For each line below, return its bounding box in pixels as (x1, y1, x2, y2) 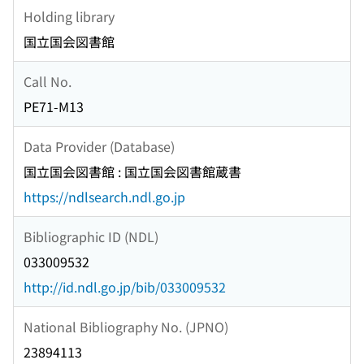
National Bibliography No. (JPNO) (24, 316, 228, 336)
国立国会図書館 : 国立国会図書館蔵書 (24, 162, 241, 182)
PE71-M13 (24, 97, 84, 117)
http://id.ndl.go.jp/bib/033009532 (24, 277, 226, 297)
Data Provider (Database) (24, 136, 175, 156)
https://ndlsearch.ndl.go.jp (24, 187, 185, 207)
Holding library (24, 6, 115, 26)
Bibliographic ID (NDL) (24, 226, 158, 246)
